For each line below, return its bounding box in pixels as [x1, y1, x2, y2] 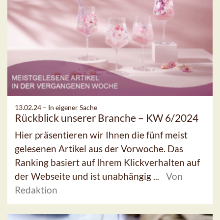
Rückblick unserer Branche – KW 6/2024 [15, 111, 198, 124]
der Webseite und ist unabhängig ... [15, 170, 161, 182]
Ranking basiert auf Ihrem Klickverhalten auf [15, 157, 200, 168]
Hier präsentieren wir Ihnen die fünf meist [15, 129, 188, 141]
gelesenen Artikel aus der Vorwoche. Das [15, 143, 183, 155]
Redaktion [15, 184, 57, 196]
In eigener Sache [48, 103, 97, 112]
